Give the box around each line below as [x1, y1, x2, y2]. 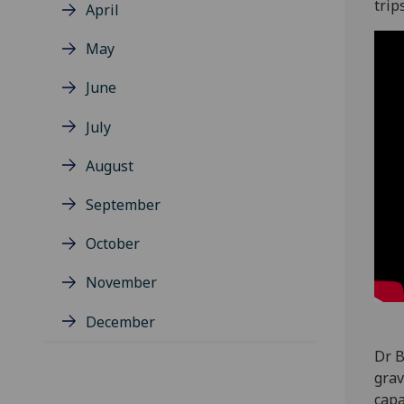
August [86, 155, 133, 176]
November [86, 272, 157, 293]
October [86, 234, 140, 254]
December [86, 311, 155, 332]
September [86, 195, 161, 216]
